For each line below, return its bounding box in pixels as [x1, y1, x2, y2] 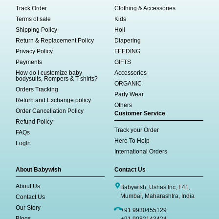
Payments [16, 59, 43, 66]
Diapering [114, 37, 141, 44]
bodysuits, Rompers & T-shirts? [16, 75, 98, 83]
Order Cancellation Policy [16, 108, 84, 115]
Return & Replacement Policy [16, 37, 94, 44]
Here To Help [114, 137, 150, 145]
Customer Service [114, 110, 165, 117]
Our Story [16, 204, 41, 212]
